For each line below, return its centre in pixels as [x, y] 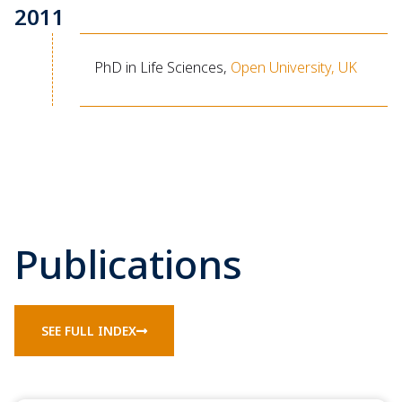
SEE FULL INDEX [89, 331]
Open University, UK [295, 67]
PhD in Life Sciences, [162, 67]
